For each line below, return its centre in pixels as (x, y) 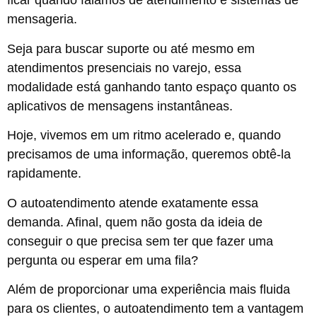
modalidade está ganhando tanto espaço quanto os (152, 87)
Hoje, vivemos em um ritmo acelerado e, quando (144, 136)
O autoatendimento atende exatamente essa (133, 203)
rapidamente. (46, 174)
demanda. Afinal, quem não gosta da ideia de (135, 222)
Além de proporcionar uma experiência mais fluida (149, 289)
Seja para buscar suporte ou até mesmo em (131, 48)
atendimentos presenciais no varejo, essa (124, 68)
